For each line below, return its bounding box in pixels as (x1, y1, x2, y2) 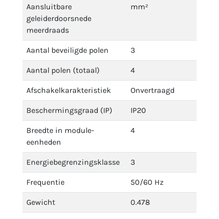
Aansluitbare (26, 2, 72, 11)
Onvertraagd (131, 86, 175, 95)
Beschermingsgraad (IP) (26, 106, 112, 115)
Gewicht (26, 197, 55, 207)
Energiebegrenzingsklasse (26, 157, 120, 167)
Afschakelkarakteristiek (26, 86, 111, 95)
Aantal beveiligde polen (26, 45, 109, 55)
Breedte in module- (26, 126, 94, 135)
